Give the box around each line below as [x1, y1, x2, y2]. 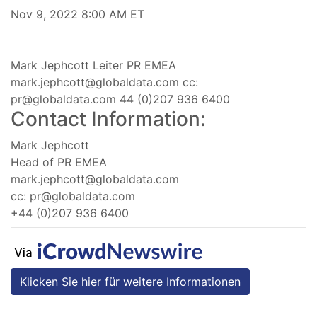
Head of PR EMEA [11, 154, 107, 169]
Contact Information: [11, 106, 206, 131]
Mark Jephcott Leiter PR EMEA [11, 57, 176, 72]
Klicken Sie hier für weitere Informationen [20, 274, 241, 289]
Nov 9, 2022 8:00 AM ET [11, 6, 144, 21]
